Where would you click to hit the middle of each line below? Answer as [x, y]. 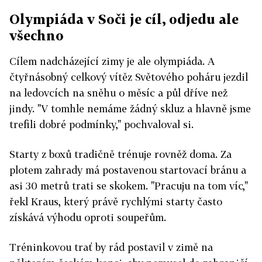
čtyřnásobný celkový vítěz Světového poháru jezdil [129, 77]
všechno [37, 36]
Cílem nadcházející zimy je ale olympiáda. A [112, 61]
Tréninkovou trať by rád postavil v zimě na [111, 247]
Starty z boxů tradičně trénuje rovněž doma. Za [120, 154]
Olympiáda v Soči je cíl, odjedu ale [124, 19]
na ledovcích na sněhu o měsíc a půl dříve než [118, 93]
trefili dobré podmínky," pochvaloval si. [101, 125]
